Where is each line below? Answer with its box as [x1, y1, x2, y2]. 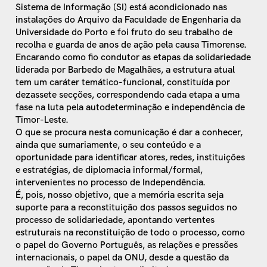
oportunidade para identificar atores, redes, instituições [15, 150, 246, 163]
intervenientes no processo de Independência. [15, 175, 206, 188]
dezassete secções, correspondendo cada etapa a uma [15, 88, 240, 101]
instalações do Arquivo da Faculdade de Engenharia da [15, 13, 241, 26]
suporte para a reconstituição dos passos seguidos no [15, 200, 238, 213]
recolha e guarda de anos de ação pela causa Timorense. [15, 38, 247, 51]
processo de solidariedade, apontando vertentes [15, 213, 215, 226]
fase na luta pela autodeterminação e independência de [15, 100, 246, 113]
